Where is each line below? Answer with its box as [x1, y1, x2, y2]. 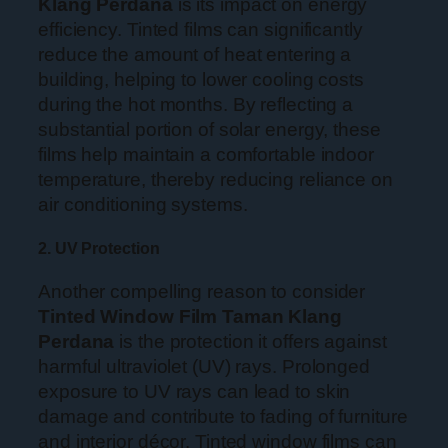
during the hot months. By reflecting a [38, 94, 354, 116]
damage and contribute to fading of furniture [38, 405, 408, 427]
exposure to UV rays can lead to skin [38, 380, 351, 402]
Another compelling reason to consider [38, 280, 366, 302]
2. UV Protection [38, 239, 160, 257]
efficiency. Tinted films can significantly [38, 19, 363, 41]
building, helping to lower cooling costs [38, 69, 364, 91]
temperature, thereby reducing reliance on [38, 169, 393, 191]
